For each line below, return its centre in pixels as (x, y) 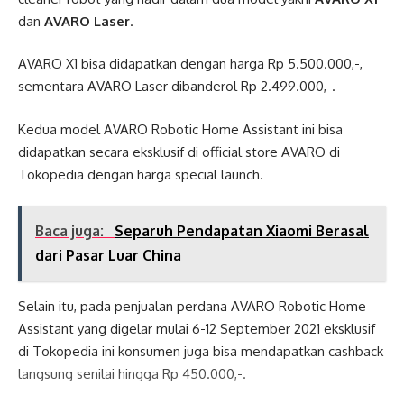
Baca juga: (71, 231)
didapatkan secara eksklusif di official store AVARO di (179, 151)
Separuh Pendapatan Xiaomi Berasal (242, 231)
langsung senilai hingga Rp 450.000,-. (132, 374)
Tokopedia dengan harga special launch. (141, 174)
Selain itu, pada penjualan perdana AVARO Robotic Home (192, 307)
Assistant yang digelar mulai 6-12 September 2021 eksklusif (197, 329)
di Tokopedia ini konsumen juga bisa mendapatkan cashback (201, 352)
